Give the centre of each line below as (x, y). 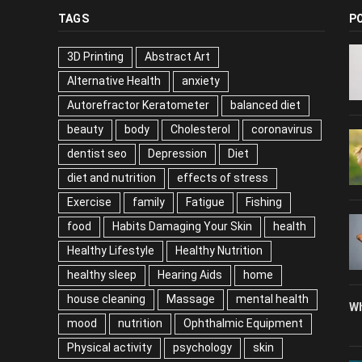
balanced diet (257, 138)
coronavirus (278, 162)
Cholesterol (198, 162)
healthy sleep (101, 307)
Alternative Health (112, 114)
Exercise (89, 235)
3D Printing (95, 89)
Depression (173, 186)
